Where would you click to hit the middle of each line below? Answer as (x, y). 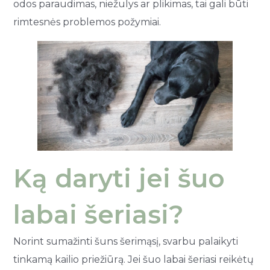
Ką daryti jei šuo (119, 178)
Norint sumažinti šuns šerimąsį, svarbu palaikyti (126, 241)
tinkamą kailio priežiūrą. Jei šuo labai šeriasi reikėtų (134, 259)
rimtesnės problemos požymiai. (87, 22)
